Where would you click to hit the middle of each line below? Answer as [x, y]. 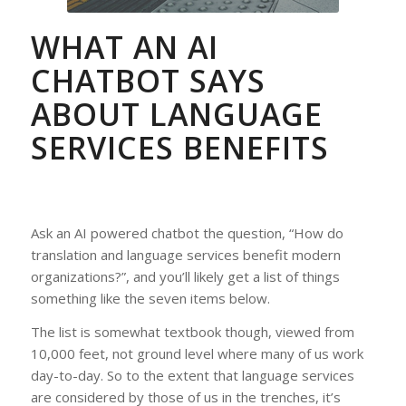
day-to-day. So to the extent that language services [192, 375]
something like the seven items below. [150, 298]
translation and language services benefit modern [185, 254]
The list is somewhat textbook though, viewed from [192, 331]
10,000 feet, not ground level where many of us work [197, 353]
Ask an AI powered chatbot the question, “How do [187, 232]
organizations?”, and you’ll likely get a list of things [185, 276]
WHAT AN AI [124, 47]
